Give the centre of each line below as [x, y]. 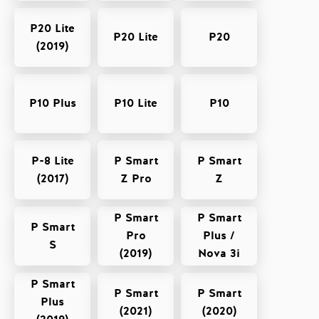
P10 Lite [136, 103]
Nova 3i [219, 253]
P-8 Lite [52, 161]
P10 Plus [52, 103]
